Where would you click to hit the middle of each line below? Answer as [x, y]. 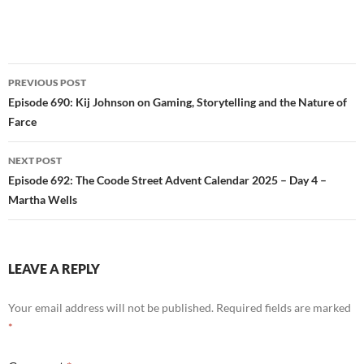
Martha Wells [43, 200]
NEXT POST [35, 161]
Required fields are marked [284, 308]
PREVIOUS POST [47, 83]
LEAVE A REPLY [54, 269]
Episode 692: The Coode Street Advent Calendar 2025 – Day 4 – [167, 180]
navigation [58, 105]
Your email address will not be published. [111, 308]
